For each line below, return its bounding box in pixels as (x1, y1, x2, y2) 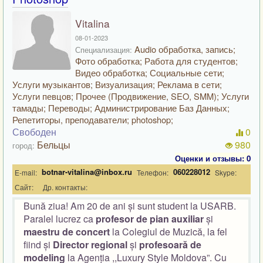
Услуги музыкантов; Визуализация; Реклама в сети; (12, 78, 222, 90)
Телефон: (137, 167, 168, 177)
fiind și (23, 238, 53, 251)
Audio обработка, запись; (132, 43, 235, 55)
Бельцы (37, 138, 70, 151)
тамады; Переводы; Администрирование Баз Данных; (12, 102, 230, 114)
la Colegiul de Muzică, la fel (110, 225, 227, 238)
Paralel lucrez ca (23, 212, 96, 225)
